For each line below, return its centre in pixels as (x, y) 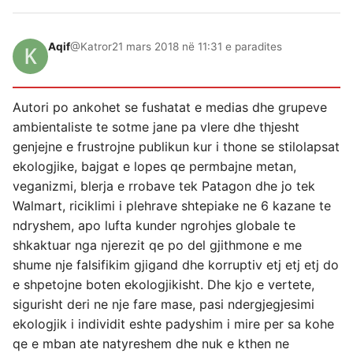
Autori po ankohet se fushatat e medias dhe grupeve (170, 108)
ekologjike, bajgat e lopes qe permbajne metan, (154, 167)
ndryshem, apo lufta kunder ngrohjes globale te (154, 226)
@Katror (91, 47)
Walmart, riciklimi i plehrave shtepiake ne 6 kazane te (172, 206)
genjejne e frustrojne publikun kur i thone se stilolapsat (176, 147)
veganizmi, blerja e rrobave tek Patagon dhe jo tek (164, 186)
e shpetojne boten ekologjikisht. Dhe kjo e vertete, (163, 285)
